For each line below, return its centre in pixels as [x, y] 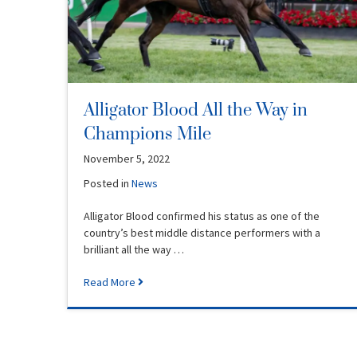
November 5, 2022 [127, 158]
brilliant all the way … [134, 249]
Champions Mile [147, 134]
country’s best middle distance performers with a [202, 232]
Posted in [108, 183]
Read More [111, 282]
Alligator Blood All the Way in [196, 110]
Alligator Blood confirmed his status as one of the [202, 216]
